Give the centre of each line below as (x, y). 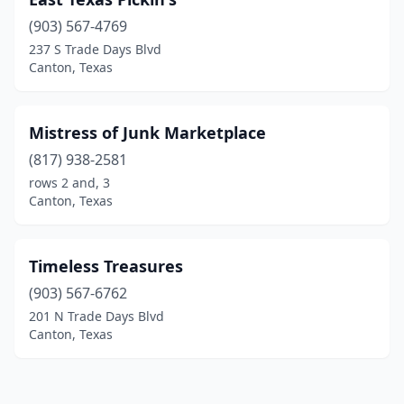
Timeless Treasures (106, 266)
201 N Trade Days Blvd (96, 316)
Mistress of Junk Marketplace (147, 133)
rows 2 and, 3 (69, 183)
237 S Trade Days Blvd (95, 49)
